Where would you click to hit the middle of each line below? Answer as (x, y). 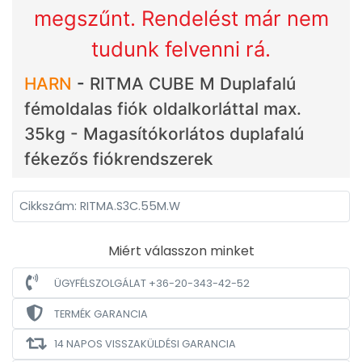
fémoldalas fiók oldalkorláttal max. (163, 109)
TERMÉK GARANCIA (101, 314)
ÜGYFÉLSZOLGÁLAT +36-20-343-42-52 (152, 283)
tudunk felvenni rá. (181, 49)
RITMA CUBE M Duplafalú (193, 84)
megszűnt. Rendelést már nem (181, 18)
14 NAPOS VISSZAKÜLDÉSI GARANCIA (145, 344)
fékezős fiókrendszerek (119, 159)
